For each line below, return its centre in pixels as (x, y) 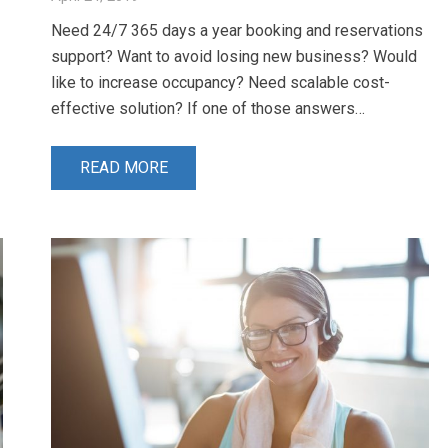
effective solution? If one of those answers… (207, 108)
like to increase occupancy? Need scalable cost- (220, 82)
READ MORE (123, 168)
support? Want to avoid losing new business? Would (233, 56)
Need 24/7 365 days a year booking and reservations (236, 30)
